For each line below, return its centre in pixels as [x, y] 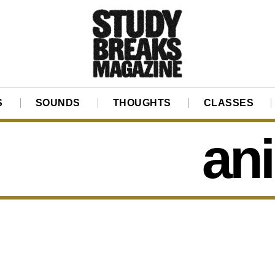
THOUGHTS [142, 103]
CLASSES [229, 103]
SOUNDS [58, 103]
